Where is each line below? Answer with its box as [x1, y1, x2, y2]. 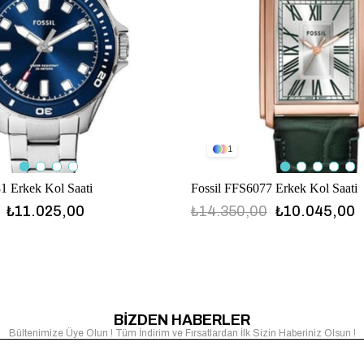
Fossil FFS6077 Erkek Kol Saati [191, 181, 357, 196]
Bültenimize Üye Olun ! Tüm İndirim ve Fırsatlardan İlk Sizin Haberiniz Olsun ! [8, 327, 356, 340]
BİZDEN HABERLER [114, 312, 250, 329]
